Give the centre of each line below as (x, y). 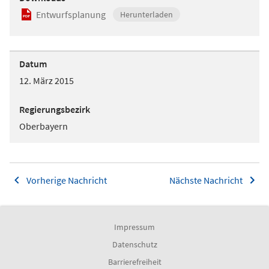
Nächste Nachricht (206, 180)
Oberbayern (44, 126)
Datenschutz (134, 244)
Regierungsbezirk (55, 109)
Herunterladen (147, 14)
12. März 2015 (47, 80)
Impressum (134, 227)
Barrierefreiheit (134, 262)
